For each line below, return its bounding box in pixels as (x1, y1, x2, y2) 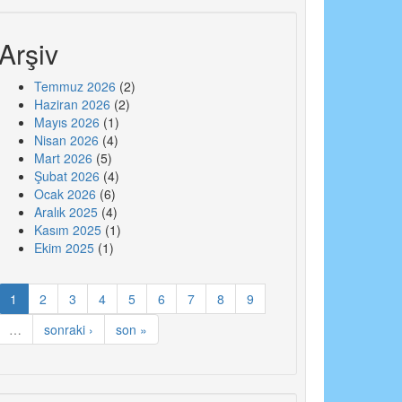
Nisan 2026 (33, 131, 99, 150)
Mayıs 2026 (33, 113, 100, 132)
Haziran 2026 (33, 95, 110, 114)
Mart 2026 (33, 149, 92, 168)
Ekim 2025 (33, 239, 94, 258)
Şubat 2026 (33, 167, 100, 186)
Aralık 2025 (33, 203, 98, 222)
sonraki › (43, 320, 93, 339)
